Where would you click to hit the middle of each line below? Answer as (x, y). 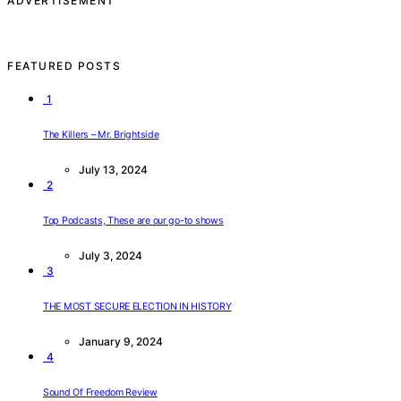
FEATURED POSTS (64, 66)
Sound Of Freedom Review (100, 393)
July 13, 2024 (113, 170)
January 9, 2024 (121, 342)
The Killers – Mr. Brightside (101, 135)
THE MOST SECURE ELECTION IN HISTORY (137, 307)
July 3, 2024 (111, 256)
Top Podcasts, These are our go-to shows (133, 221)
